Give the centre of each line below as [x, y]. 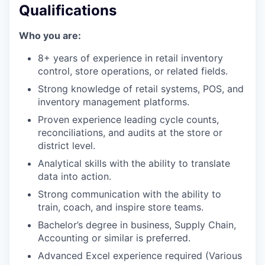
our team [132, 55]
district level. [67, 145]
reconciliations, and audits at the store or [130, 132]
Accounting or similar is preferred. [114, 237]
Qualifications [68, 10]
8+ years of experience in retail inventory [130, 58]
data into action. [75, 176]
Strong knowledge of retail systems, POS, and [141, 88]
